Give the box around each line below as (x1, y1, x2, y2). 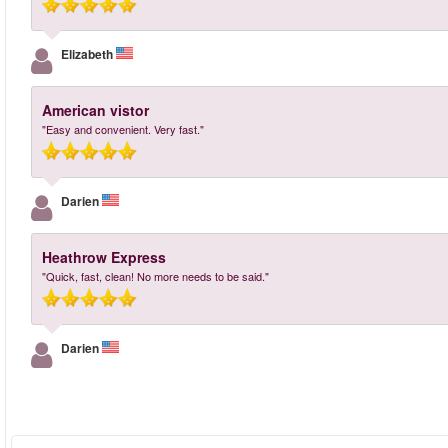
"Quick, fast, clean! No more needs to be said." (42, 268, 269, 284)
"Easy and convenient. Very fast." (42, 121, 204, 137)
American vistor (42, 100, 149, 120)
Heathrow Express (42, 247, 166, 267)
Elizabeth (61, 45, 116, 63)
